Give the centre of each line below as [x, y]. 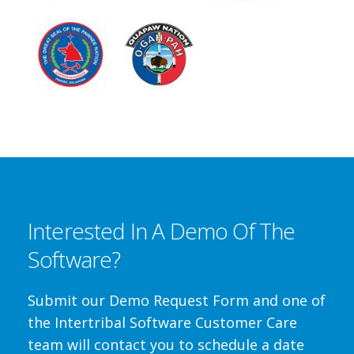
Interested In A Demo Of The [162, 231]
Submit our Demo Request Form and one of [177, 300]
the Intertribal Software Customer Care [162, 322]
